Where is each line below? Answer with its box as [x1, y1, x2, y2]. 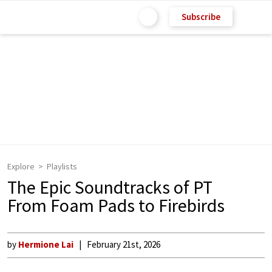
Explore [7, 161, 35, 172]
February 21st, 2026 [87, 239, 160, 250]
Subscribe [182, 10, 220, 22]
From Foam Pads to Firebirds [7, 194, 225, 217]
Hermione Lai [18, 239, 73, 250]
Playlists [47, 161, 77, 172]
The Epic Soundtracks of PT [7, 175, 212, 199]
